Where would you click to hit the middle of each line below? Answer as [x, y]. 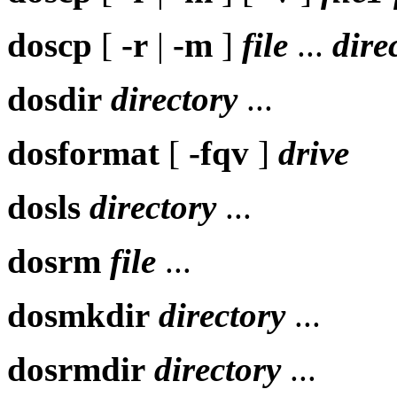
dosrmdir [76, 369]
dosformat [83, 152]
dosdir [54, 98]
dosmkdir [78, 315]
